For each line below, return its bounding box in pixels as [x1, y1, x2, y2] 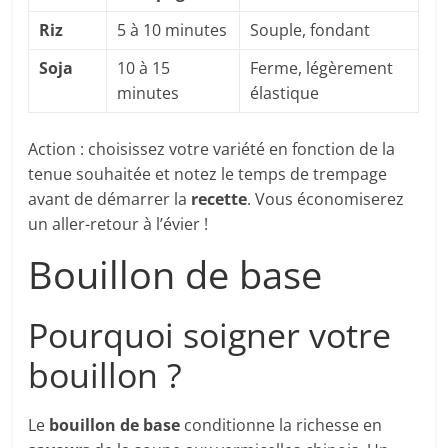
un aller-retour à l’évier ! [28, 213, 209, 236]
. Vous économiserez [247, 188, 405, 211]
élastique [250, 82, 320, 105]
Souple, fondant [250, 19, 371, 42]
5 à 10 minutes [117, 19, 228, 42]
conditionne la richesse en [180, 414, 383, 437]
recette [191, 188, 248, 211]
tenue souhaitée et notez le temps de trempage [28, 163, 388, 186]
